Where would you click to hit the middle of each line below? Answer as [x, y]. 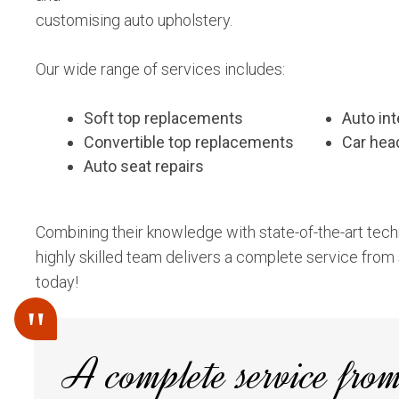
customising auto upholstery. [134, 20]
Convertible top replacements [189, 142]
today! [57, 282]
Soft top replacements [163, 118]
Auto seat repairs [144, 167]
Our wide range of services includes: [160, 69]
